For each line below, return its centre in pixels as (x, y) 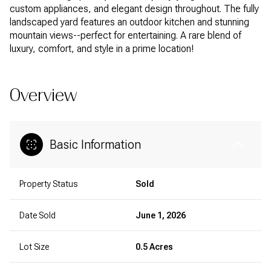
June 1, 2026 (161, 215)
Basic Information (95, 145)
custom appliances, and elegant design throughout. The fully (134, 9)
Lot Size (34, 247)
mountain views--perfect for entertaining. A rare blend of (126, 35)
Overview (43, 95)
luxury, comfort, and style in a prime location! (102, 49)
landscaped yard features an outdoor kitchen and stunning (129, 22)
